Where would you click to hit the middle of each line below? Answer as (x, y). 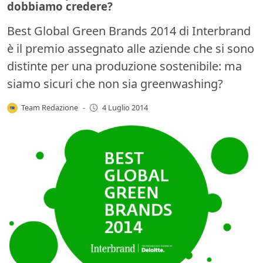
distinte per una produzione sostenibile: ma (124, 66)
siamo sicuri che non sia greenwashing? (115, 83)
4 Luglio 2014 (125, 108)
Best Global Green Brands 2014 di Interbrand (129, 31)
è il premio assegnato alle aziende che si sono (131, 48)
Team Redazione (50, 107)
